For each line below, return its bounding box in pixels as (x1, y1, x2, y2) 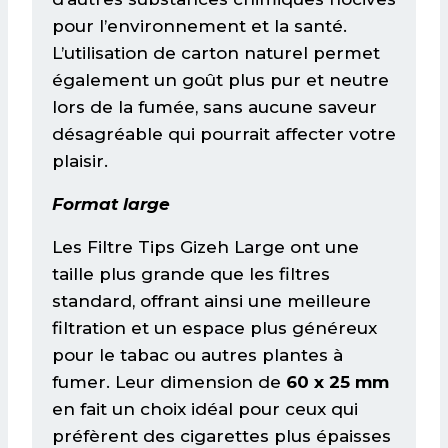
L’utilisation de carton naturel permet (52, 42, 380, 63)
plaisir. (52, 150, 108, 171)
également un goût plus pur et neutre (52, 69, 389, 90)
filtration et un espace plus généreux (52, 317, 377, 338)
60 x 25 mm (286, 371, 389, 392)
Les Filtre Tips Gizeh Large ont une (52, 236, 359, 257)
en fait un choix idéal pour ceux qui (52, 398, 358, 419)
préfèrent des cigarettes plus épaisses (52, 425, 391, 446)
